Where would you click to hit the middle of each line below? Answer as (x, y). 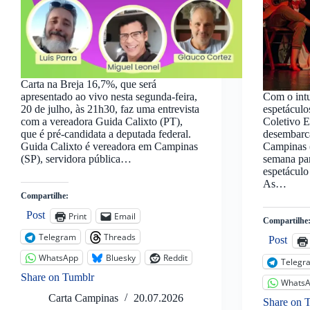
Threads (120, 237)
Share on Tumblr (57, 277)
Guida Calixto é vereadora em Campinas (109, 147)
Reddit (175, 257)
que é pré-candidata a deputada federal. (106, 134)
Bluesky (121, 257)
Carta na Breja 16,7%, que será (89, 84)
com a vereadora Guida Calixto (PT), (102, 122)
